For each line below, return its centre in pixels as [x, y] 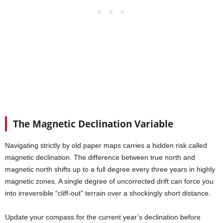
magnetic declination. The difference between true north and [100, 158]
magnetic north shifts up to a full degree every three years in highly [110, 169]
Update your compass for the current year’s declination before [103, 217]
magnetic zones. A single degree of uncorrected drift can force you [109, 181]
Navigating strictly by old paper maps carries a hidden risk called [106, 146]
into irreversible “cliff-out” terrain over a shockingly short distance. [108, 193]
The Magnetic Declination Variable [93, 124]
